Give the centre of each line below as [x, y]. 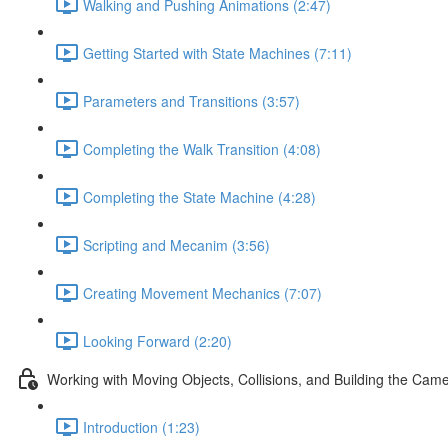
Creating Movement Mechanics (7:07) [202, 292]
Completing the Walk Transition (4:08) [202, 148]
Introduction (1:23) [141, 426]
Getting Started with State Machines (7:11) [217, 52]
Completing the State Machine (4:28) [199, 196]
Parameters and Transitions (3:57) [191, 100]
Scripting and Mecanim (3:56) [176, 244]
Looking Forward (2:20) [157, 340]
